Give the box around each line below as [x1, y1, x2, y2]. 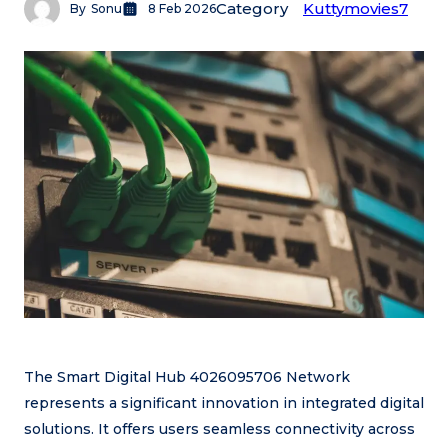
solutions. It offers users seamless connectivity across [24, 419, 415, 438]
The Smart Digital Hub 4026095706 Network [24, 367, 350, 386]
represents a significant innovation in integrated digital [24, 393, 424, 412]
